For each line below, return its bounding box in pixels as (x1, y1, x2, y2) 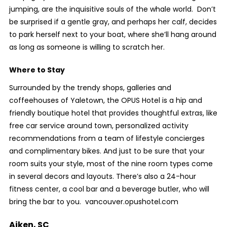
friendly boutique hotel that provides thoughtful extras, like (9, 108, 217, 119)
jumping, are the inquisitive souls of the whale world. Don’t (9, 4, 216, 15)
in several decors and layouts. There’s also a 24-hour (9, 171, 196, 182)
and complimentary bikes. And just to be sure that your (9, 146, 205, 157)
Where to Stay (9, 65, 65, 75)
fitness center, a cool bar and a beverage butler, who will (9, 184, 209, 195)
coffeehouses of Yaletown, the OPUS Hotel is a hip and (9, 95, 202, 106)
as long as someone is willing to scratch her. (9, 42, 169, 53)
